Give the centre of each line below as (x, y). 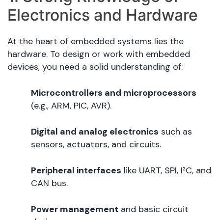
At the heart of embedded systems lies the (96, 41)
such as (175, 132)
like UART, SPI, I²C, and (166, 171)
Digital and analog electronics (95, 132)
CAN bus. (49, 183)
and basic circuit (153, 209)
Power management (75, 209)
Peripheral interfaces (76, 171)
